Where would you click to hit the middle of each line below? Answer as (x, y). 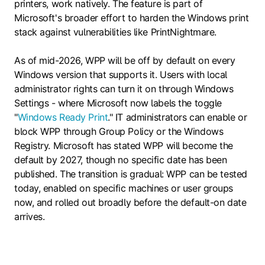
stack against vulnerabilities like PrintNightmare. (115, 32)
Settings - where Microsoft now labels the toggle (118, 103)
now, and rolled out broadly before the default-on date (130, 203)
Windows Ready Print (63, 117)
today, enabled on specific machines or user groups (124, 188)
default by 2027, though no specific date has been (121, 160)
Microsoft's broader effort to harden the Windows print (132, 18)
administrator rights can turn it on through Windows (124, 89)
